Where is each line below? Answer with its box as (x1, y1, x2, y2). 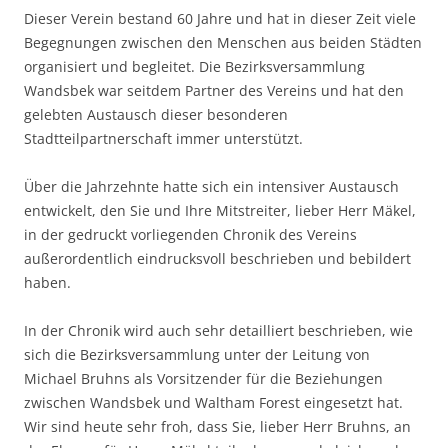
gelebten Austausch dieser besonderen (24, 105, 288, 125)
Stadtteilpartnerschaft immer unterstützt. (24, 129, 303, 149)
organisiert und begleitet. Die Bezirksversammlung (24, 57, 365, 77)
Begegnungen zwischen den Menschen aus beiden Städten (24, 33, 422, 53)
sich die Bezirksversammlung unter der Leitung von (24, 345, 370, 365)
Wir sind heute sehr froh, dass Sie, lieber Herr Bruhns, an (24, 417, 411, 437)
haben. (24, 273, 71, 293)
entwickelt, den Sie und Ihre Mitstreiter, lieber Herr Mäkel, (24, 201, 416, 221)
